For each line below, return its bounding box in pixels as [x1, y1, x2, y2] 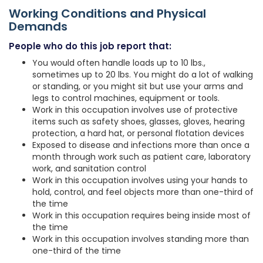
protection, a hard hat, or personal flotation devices [32, 127, 244, 140]
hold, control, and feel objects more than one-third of [32, 186, 254, 198]
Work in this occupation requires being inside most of [32, 210, 251, 222]
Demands [9, 18, 68, 35]
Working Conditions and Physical [9, 5, 206, 22]
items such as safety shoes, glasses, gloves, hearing [32, 116, 245, 128]
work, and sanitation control [32, 163, 146, 175]
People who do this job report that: [9, 40, 171, 53]
